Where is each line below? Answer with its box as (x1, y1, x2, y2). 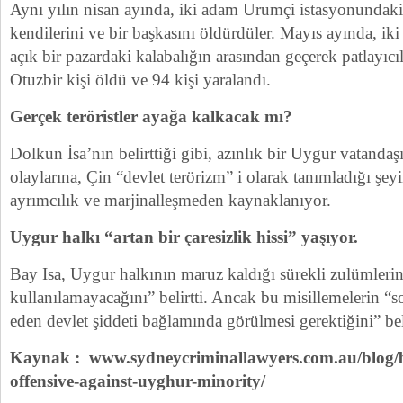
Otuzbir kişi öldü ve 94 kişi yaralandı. (10, 70, 271, 89)
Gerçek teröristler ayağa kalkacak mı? (10, 107, 292, 126)
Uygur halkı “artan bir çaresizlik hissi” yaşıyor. (10, 228, 358, 246)
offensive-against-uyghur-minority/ (10, 372, 265, 390)
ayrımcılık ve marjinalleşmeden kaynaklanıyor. (10, 191, 331, 210)
